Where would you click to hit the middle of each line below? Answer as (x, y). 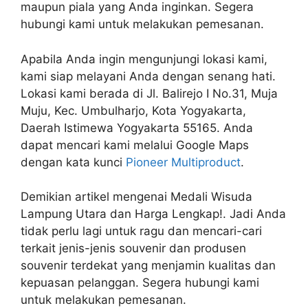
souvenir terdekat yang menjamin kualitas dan (148, 265)
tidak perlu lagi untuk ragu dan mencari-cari (141, 231)
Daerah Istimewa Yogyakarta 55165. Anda (137, 128)
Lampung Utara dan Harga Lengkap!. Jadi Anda (153, 214)
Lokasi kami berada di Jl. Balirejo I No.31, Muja (149, 93)
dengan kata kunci (73, 162)
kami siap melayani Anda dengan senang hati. (148, 76)
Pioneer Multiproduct (183, 162)
